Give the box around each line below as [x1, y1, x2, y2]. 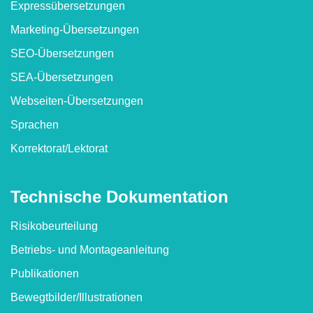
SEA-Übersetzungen [10, 71, 113, 83]
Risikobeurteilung [10, 220, 98, 233]
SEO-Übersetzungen [10, 47, 114, 59]
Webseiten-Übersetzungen [10, 94, 143, 107]
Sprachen [10, 118, 59, 131]
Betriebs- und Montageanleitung [10, 244, 169, 256]
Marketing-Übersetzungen [10, 23, 139, 36]
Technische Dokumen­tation [10, 187, 228, 206]
